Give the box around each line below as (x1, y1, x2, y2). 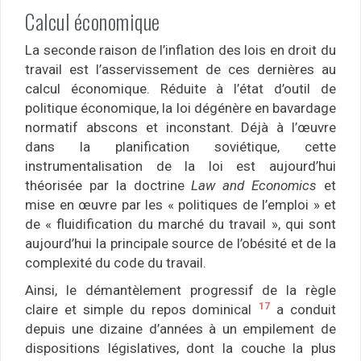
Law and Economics (191, 177, 317, 194)
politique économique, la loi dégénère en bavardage (25, 100, 336, 117)
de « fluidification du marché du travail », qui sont (25, 216, 336, 233)
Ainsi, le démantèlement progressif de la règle (25, 282, 336, 299)
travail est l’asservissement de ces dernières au (25, 61, 336, 78)
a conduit (270, 301, 336, 318)
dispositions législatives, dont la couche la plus (25, 340, 336, 357)
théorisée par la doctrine (25, 177, 192, 194)
